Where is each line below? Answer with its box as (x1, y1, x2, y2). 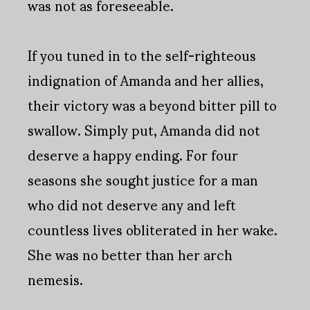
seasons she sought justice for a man (28, 159, 258, 200)
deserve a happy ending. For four (28, 134, 238, 175)
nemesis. (28, 259, 83, 300)
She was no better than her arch (28, 234, 232, 275)
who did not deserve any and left (28, 184, 236, 225)
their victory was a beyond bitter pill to (28, 84, 277, 125)
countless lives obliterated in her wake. (28, 209, 277, 250)
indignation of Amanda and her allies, (28, 60, 264, 100)
